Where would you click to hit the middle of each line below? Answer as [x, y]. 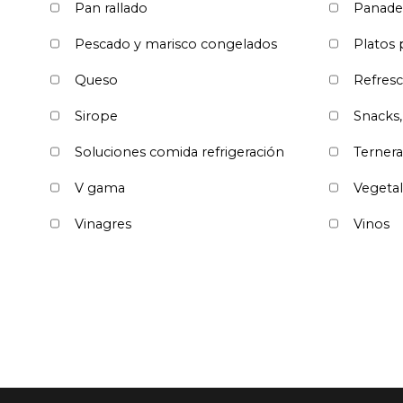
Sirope [96, 116]
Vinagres [103, 224]
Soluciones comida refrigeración [179, 152]
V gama [100, 188]
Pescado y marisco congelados [176, 44]
